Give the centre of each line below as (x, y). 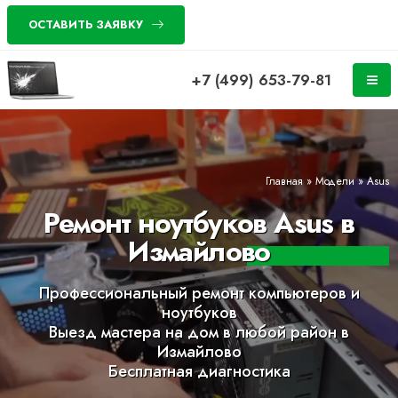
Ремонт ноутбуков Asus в (199, 223)
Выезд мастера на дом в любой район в (199, 332)
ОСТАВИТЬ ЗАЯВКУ (85, 24)
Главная (284, 181)
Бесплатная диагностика (199, 371)
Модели (335, 181)
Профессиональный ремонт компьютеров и (199, 293)
